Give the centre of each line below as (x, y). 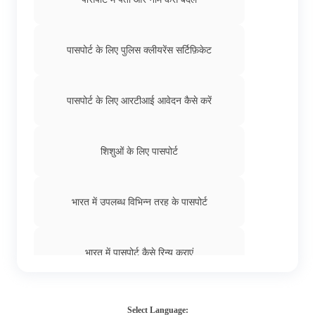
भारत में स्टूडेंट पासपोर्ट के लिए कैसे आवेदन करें (139, 303)
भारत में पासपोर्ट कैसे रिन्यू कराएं (139, 252)
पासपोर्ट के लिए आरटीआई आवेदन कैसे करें (139, 100)
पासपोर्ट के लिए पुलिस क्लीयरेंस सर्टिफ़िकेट (139, 50)
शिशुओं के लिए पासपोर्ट (139, 151)
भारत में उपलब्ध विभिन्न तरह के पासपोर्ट (139, 201)
